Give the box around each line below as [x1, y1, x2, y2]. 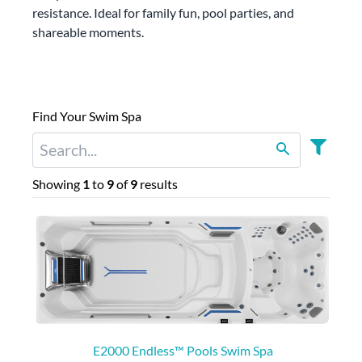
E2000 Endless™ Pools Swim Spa [92, 343, 273, 359]
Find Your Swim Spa [32, 107, 141, 124]
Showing [32, 175, 82, 192]
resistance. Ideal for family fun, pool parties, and [32, 4, 294, 20]
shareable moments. [32, 23, 144, 40]
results [137, 175, 178, 192]
